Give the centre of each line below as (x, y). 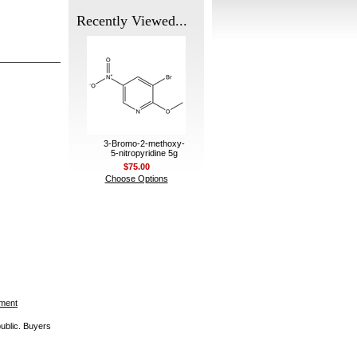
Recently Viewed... (132, 21)
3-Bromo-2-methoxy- (144, 143)
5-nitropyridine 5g (144, 153)
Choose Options (136, 178)
